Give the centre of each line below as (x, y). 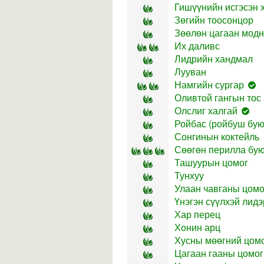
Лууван (190, 72)
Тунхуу (189, 175)
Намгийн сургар (209, 85)
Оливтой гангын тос (218, 98)
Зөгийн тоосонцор (214, 20)
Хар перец (197, 214)
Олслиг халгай (206, 110)
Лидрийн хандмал (214, 59)
